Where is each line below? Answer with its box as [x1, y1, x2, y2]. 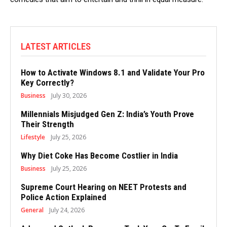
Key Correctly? [21, 77, 74, 88]
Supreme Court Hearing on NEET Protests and [21, 181, 186, 192]
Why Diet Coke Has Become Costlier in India [21, 150, 178, 161]
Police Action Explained [21, 192, 106, 202]
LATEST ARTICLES [21, 40, 91, 52]
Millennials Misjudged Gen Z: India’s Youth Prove [21, 108, 194, 119]
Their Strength [21, 119, 74, 129]
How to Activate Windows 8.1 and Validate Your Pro [21, 67, 205, 78]
